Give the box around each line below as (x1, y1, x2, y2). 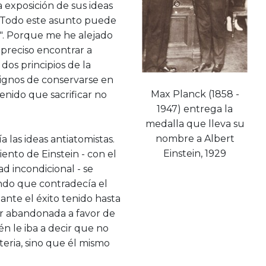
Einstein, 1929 (163, 147, 227, 159)
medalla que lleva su (145, 118, 245, 129)
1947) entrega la (157, 103, 233, 115)
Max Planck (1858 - (150, 88, 239, 100)
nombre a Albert (155, 132, 235, 144)
